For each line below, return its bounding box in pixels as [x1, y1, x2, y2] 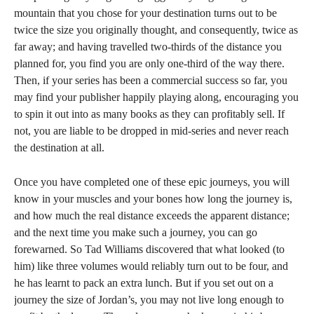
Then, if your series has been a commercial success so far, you [14, 74, 287, 86]
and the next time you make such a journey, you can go [14, 226, 257, 238]
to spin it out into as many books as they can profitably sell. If [14, 108, 285, 120]
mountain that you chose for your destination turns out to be [14, 7, 277, 19]
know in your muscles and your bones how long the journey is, [14, 193, 292, 205]
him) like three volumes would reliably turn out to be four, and [14, 260, 288, 272]
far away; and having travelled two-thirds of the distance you [14, 41, 282, 53]
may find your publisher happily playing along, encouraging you [14, 91, 299, 103]
